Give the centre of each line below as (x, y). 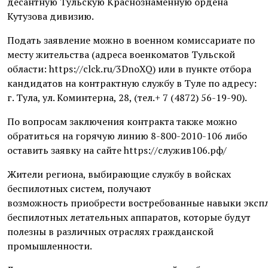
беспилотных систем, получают (79, 188)
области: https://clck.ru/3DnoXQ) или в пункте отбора (129, 68)
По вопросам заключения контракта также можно (122, 121)
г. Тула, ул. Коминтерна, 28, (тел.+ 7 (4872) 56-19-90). (127, 97)
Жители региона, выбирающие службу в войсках (119, 174)
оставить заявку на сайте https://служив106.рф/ (117, 150)
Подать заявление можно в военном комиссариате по (131, 40)
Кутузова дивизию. (51, 16)
